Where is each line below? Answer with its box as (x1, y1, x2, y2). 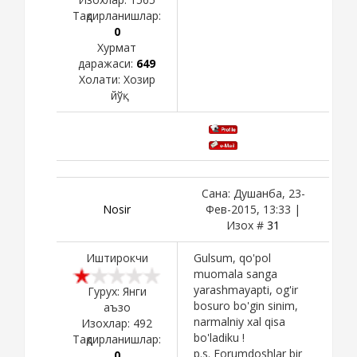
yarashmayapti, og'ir (194, 281, 298, 297)
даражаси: (78, 55, 136, 71)
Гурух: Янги (87, 283, 147, 299)
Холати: (78, 71, 124, 87)
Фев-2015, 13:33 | (206, 201, 300, 217)
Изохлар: (81, 315, 133, 331)
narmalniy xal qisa (194, 313, 285, 329)
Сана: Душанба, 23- (201, 185, 305, 201)
